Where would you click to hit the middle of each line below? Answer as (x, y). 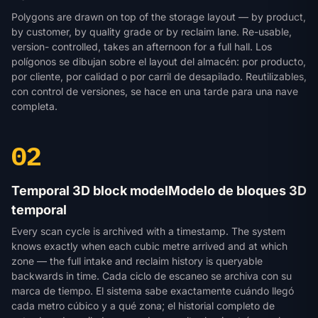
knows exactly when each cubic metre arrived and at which (149, 246)
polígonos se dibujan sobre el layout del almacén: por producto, (159, 61)
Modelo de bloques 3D (237, 191)
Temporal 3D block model (90, 191)
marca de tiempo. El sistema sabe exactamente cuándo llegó (153, 291)
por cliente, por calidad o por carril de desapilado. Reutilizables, (159, 76)
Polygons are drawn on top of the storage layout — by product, (159, 17)
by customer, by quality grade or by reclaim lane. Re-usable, (152, 32)
